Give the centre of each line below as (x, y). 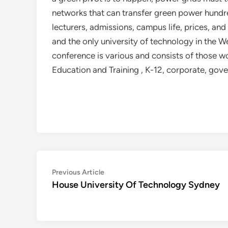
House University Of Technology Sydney (136, 185)
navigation (81, 189)
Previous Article (78, 172)
